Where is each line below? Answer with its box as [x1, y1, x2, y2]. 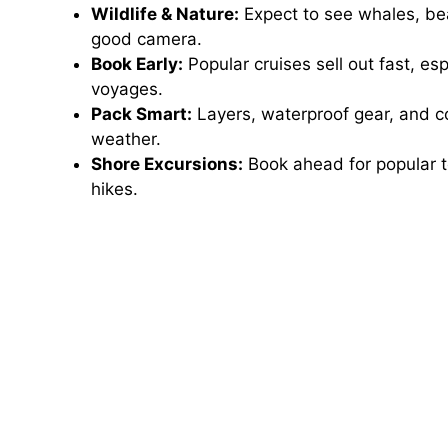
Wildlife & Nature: [91, 3, 239, 24]
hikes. [91, 178, 138, 199]
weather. [91, 128, 161, 149]
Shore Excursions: [91, 153, 243, 174]
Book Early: [91, 53, 183, 74]
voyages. [91, 78, 163, 99]
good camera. [91, 28, 202, 49]
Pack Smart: [91, 103, 192, 124]
